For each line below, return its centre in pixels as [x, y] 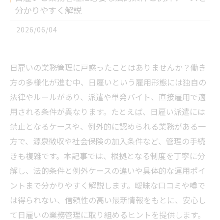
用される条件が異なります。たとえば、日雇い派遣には [108, 111]
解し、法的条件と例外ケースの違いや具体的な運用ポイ [108, 170]
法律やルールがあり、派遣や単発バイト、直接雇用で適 [108, 97]
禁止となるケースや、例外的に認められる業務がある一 [108, 126]
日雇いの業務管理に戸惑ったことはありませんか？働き [108, 67]
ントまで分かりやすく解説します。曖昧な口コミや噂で [108, 185]
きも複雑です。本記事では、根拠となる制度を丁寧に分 [108, 156]
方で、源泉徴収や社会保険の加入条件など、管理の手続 [108, 141]
